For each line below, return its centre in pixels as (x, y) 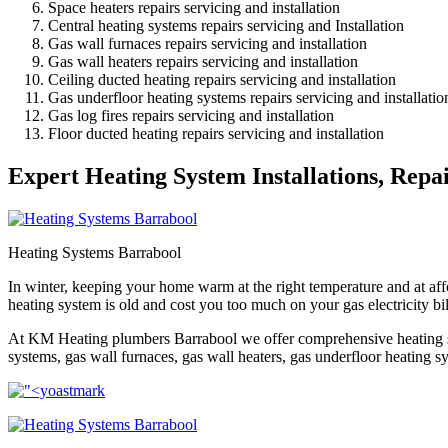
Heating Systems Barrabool (94, 252)
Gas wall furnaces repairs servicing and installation (207, 43)
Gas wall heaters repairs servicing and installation (203, 61)
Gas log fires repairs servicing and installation (191, 115)
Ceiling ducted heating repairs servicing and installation (222, 79)
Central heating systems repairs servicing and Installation (226, 25)
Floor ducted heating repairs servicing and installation (216, 133)
